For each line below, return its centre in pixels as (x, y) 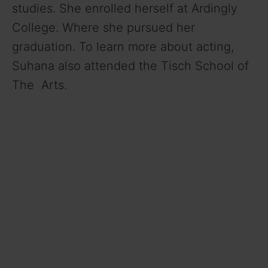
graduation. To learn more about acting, (123, 47)
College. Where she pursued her (103, 28)
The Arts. (39, 85)
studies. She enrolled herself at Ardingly (125, 9)
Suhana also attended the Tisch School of (130, 66)
